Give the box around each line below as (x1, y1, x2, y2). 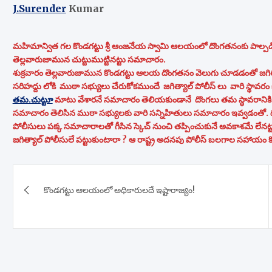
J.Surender (12, 2, 66, 15)
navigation (12, 188, 114, 213)
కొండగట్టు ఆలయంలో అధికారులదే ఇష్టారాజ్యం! (43, 184, 195, 195)
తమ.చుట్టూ (12, 93, 53, 105)
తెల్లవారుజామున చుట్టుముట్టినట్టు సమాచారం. (12, 53, 166, 65)
